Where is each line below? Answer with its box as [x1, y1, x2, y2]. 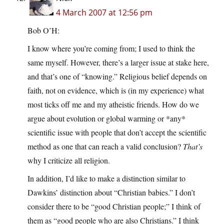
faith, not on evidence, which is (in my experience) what [27, 85, 204, 96]
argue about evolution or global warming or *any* [27, 113, 185, 124]
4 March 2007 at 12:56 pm [56, 7, 152, 18]
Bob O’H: [27, 25, 59, 36]
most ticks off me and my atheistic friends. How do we [27, 99, 199, 110]
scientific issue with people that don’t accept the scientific [27, 127, 206, 138]
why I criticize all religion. [27, 155, 110, 166]
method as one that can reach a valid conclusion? [27, 141, 183, 152]
